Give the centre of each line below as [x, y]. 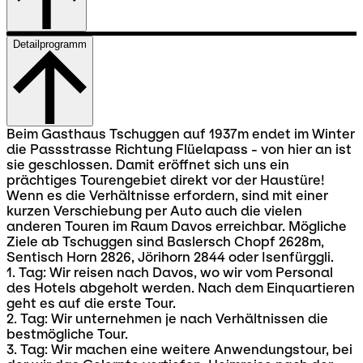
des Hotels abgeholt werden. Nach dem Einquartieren [181, 288]
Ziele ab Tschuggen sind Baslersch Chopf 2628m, [165, 241]
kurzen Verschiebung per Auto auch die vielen [154, 211]
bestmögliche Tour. [67, 334]
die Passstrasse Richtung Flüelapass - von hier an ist [179, 149]
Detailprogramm [50, 44]
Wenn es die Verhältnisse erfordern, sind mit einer [167, 195]
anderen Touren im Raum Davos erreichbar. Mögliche [177, 226]
